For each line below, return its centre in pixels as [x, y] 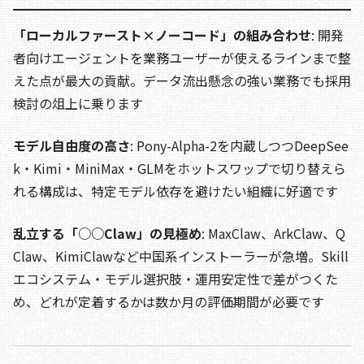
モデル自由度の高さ [71, 145]
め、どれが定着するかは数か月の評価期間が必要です [169, 301]
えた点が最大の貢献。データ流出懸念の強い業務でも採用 [182, 80]
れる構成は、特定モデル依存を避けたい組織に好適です [175, 191]
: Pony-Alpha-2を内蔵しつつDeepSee [239, 145]
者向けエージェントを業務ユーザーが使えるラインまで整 [182, 57]
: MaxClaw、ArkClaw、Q [273, 233]
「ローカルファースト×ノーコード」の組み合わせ [162, 35]
